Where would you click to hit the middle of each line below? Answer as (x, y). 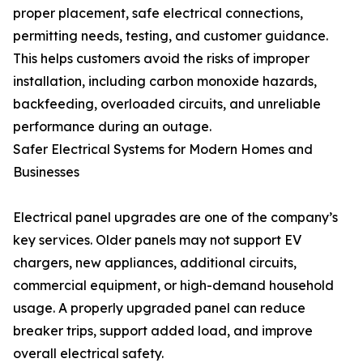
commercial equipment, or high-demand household (173, 286)
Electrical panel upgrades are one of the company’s (175, 218)
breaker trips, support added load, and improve (163, 331)
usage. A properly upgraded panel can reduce (159, 308)
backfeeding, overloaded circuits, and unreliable (167, 104)
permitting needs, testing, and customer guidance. (171, 36)
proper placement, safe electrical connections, (158, 13)
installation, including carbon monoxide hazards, (165, 81)
